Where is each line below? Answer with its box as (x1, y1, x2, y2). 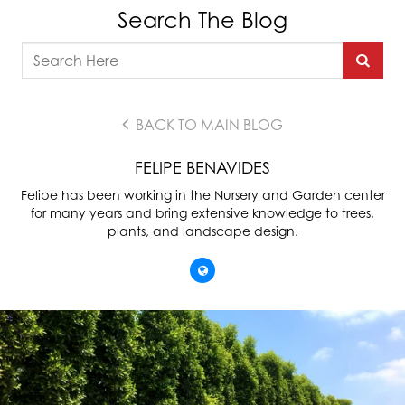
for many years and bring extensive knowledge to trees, (31, 205, 374, 221)
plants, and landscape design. (107, 223, 298, 239)
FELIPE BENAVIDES (135, 157, 270, 177)
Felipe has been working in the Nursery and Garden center (20, 187, 385, 202)
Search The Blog (118, 6, 287, 33)
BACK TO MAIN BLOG (132, 116, 283, 134)
